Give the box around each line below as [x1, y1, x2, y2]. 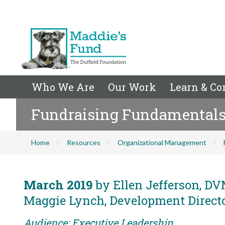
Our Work [108, 80, 156, 93]
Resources [67, 138, 100, 147]
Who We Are [32, 80, 94, 93]
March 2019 [24, 177, 92, 193]
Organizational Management [118, 138, 206, 147]
